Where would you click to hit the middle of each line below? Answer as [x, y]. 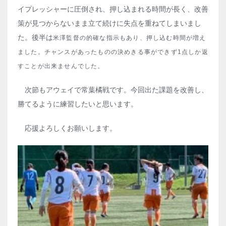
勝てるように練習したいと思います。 [78, 104]
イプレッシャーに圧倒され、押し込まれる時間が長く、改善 [113, 9]
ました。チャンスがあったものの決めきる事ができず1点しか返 [113, 52]
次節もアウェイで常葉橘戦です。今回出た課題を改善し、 [113, 90]
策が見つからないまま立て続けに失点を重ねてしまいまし [109, 23]
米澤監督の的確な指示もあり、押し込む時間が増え [130, 38]
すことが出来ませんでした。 [61, 66]
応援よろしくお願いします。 [67, 128]
